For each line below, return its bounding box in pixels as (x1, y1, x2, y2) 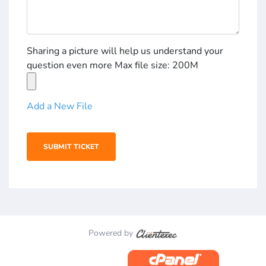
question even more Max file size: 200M (27, 59, 198, 72)
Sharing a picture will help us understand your (27, 45, 223, 58)
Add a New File (27, 100, 93, 113)
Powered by (88, 227, 136, 239)
